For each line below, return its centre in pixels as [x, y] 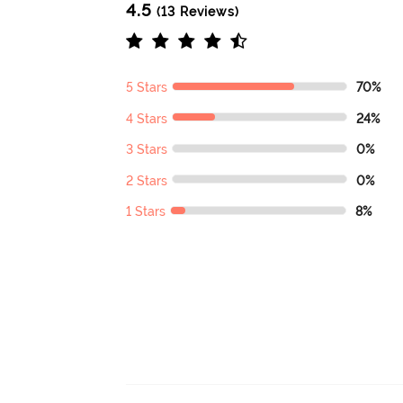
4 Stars [147, 118]
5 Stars [147, 88]
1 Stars [146, 212]
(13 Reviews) [196, 12]
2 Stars [147, 180]
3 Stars [147, 150]
